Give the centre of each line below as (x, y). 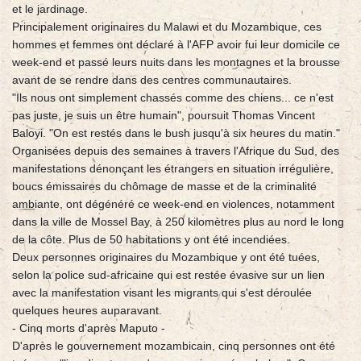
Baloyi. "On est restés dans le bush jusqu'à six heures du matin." (176, 133)
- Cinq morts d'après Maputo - (89, 328)
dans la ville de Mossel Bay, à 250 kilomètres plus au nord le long (178, 222)
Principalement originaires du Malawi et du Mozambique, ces (167, 27)
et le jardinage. (50, 9)
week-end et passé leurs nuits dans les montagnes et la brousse (176, 62)
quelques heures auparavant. (87, 311)
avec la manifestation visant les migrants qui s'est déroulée (162, 293)
